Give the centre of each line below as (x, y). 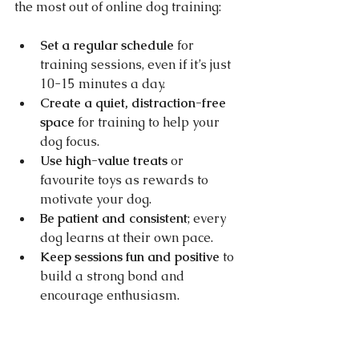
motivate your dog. (96, 199)
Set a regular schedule (107, 45)
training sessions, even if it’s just (137, 65)
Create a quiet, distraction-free (135, 103)
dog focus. (70, 141)
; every (208, 218)
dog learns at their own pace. (127, 238)
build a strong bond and (114, 276)
